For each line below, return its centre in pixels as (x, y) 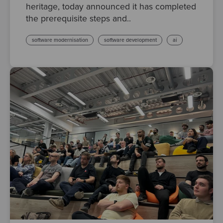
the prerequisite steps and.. (78, 18)
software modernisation (60, 40)
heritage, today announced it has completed (111, 6)
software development (130, 40)
